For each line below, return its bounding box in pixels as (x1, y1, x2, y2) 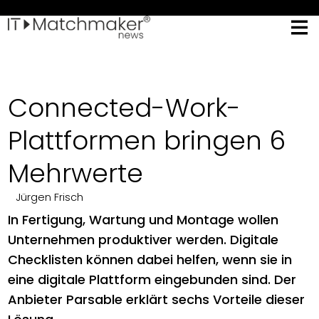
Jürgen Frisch (15, 190, 86, 204)
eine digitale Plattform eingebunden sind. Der (8, 271, 297, 288)
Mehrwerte (8, 155, 144, 192)
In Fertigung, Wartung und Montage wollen (8, 211, 279, 229)
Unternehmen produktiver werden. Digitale (8, 231, 279, 249)
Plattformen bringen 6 (8, 122, 286, 159)
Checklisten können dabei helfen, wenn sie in (8, 251, 293, 268)
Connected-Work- (8, 90, 241, 126)
